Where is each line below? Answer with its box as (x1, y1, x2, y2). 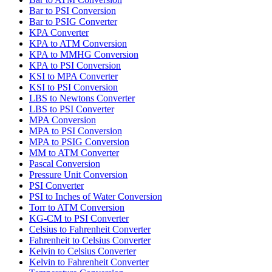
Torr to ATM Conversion (29, 202, 124, 212)
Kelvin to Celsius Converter (29, 245, 136, 256)
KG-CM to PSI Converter (29, 212, 129, 223)
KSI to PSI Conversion (29, 81, 118, 92)
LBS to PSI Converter (29, 103, 114, 114)
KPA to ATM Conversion (29, 38, 127, 49)
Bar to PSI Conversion (29, 5, 116, 16)
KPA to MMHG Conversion (29, 49, 138, 59)
